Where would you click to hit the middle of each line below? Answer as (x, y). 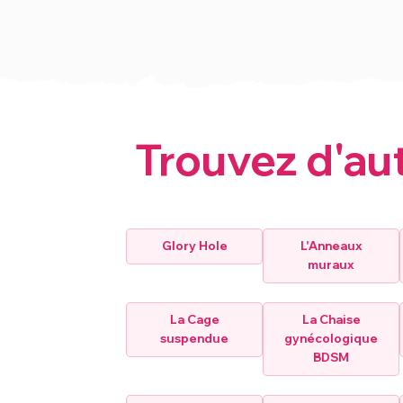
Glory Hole (194, 246)
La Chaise (331, 320)
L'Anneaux (331, 246)
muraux (331, 265)
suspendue (195, 339)
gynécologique (331, 339)
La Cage (194, 320)
